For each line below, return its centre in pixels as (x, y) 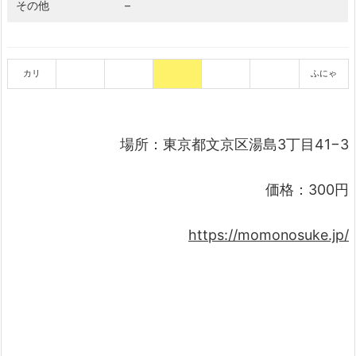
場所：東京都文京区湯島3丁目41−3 (234, 144)
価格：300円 (307, 190)
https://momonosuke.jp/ (269, 235)
